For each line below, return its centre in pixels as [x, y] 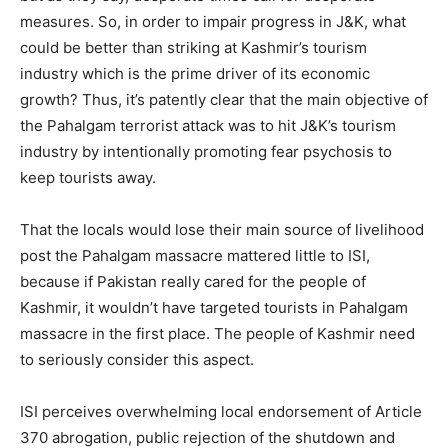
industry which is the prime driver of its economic [195, 74]
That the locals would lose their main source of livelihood [222, 230]
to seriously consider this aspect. [137, 360]
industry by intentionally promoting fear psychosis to [206, 152]
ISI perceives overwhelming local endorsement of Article [221, 412]
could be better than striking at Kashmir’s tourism [193, 48]
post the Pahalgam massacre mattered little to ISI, [195, 256]
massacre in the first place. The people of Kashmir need [217, 334]
